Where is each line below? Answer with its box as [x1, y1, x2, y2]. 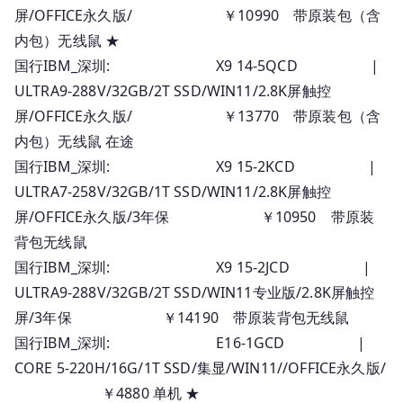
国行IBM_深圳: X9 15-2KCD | [14, 156, 376, 176]
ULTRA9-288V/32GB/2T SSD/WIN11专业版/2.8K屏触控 [14, 282, 375, 302]
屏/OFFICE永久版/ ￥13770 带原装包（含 [14, 105, 381, 126]
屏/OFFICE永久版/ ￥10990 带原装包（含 [14, 4, 381, 25]
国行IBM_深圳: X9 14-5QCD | [14, 55, 379, 76]
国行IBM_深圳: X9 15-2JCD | [14, 256, 371, 277]
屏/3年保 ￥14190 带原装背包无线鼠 [14, 307, 350, 327]
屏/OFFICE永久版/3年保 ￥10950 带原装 [14, 206, 375, 227]
